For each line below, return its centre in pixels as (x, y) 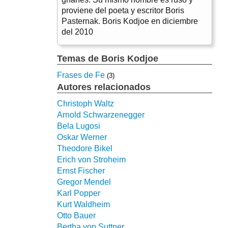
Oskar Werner (82, 137)
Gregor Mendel (84, 182)
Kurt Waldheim (83, 204)
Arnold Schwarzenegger (101, 115)
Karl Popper (79, 193)
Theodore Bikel (85, 148)
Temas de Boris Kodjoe (108, 58)
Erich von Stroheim (91, 159)
